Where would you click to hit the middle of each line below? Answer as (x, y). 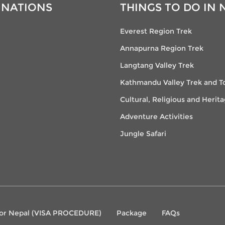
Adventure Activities (156, 116)
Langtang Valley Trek (157, 65)
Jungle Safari (143, 133)
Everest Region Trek (156, 31)
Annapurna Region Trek (162, 48)
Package (132, 213)
